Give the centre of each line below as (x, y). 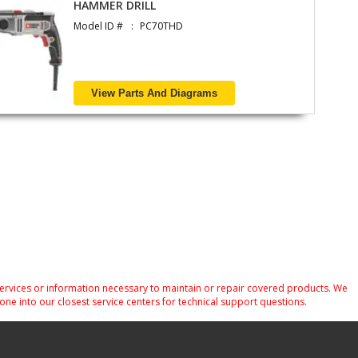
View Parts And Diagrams (155, 93)
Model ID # (99, 26)
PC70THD (162, 26)
